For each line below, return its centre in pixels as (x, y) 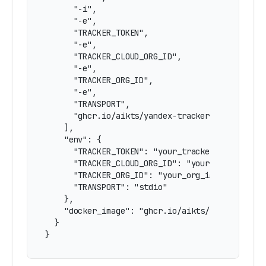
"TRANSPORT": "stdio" (106, 187)
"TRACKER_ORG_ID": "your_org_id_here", (146, 175)
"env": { (74, 140)
